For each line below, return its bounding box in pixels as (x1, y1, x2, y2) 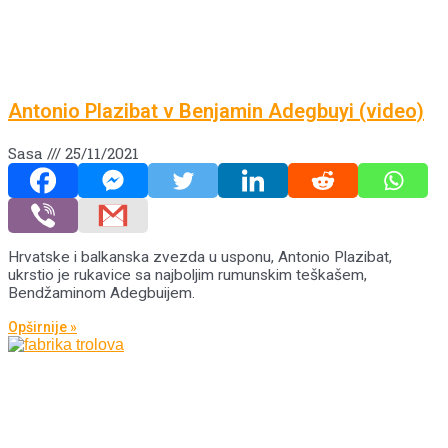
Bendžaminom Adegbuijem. (8, 284, 195, 303)
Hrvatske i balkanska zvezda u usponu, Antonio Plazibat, (8, 248, 392, 267)
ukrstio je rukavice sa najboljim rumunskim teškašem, (8, 266, 367, 285)
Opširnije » (8, 318, 77, 335)
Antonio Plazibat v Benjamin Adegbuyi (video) (8, 98, 424, 123)
